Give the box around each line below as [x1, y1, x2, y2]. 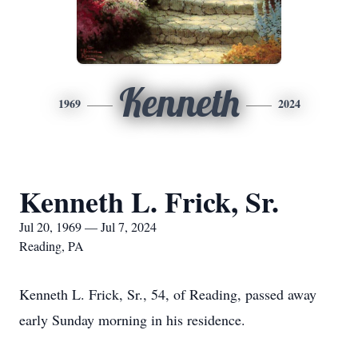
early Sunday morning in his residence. [19, 310, 245, 329]
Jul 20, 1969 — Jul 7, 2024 [19, 218, 157, 235]
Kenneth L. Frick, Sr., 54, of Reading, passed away [19, 284, 316, 304]
